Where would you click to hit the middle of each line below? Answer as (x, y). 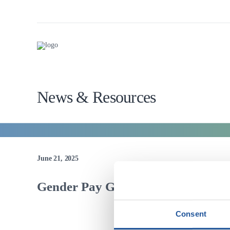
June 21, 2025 (58, 158)
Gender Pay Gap (83, 187)
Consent (191, 214)
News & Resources (97, 97)
